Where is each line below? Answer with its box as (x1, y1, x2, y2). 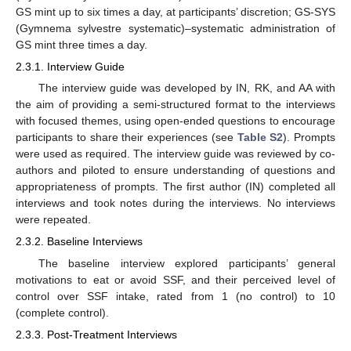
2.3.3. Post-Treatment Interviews (16, 327, 177, 341)
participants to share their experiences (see (16, 131, 237, 144)
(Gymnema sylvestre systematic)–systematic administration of (16, 22, 335, 35)
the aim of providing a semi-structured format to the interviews (16, 98, 335, 111)
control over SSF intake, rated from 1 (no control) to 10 (16, 289, 335, 302)
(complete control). (16, 306, 109, 319)
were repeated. (16, 213, 91, 226)
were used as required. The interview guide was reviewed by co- (16, 147, 335, 161)
